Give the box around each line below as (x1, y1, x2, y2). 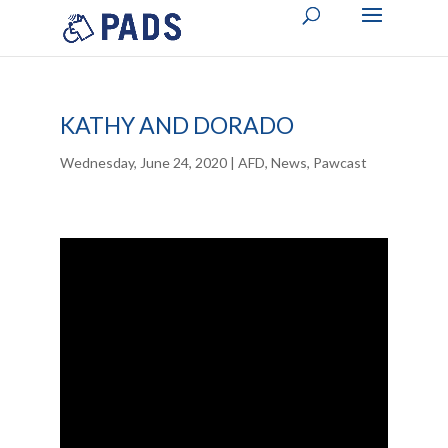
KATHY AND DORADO (59, 111, 294, 139)
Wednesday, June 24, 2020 (59, 154, 227, 171)
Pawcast (312, 154, 367, 171)
